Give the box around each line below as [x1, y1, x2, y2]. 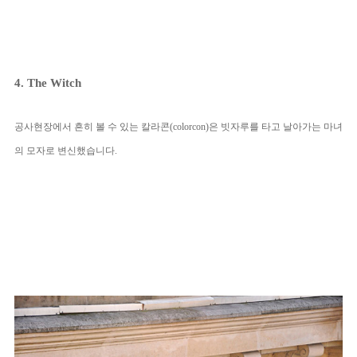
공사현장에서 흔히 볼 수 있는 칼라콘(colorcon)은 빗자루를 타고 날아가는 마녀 [14, 120, 343, 132]
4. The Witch [14, 76, 81, 89]
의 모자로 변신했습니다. [14, 144, 117, 156]
